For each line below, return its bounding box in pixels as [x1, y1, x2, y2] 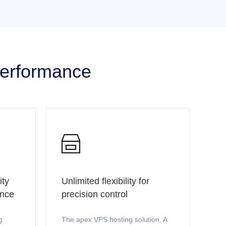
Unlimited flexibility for [62, 176, 149, 186]
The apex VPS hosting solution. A [62, 215, 167, 223]
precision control [62, 189, 128, 199]
